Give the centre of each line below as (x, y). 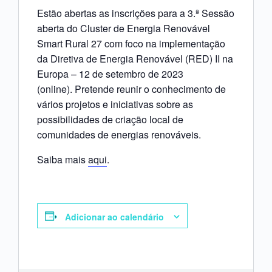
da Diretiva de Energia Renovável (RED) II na (135, 59)
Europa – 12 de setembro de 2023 (110, 74)
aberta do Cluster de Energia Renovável (124, 29)
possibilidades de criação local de (110, 120)
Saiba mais (63, 160)
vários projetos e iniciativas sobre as (115, 104)
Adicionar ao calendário (114, 217)
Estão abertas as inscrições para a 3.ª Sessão (136, 13)
